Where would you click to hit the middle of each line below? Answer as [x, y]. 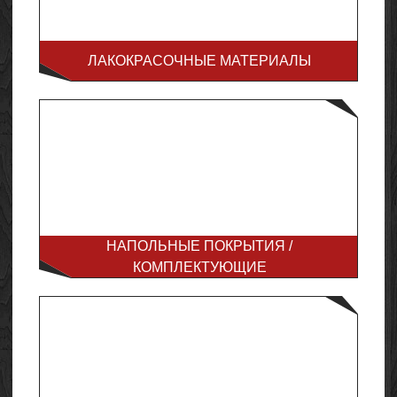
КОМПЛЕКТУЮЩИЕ [199, 267]
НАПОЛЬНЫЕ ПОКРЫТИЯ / [199, 246]
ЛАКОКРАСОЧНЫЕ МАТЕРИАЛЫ [199, 61]
